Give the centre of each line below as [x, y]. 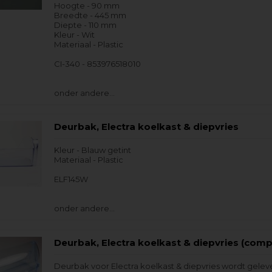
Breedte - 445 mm [90, 15]
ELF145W [71, 179]
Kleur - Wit [75, 35]
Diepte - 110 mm [86, 25]
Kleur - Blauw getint [93, 150]
